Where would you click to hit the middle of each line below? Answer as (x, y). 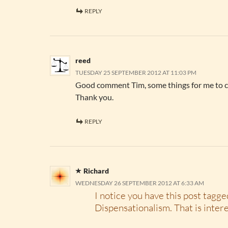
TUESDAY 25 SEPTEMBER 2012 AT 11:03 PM (136, 73)
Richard (96, 171)
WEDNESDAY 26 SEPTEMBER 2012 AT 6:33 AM (140, 183)
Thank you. (94, 97)
